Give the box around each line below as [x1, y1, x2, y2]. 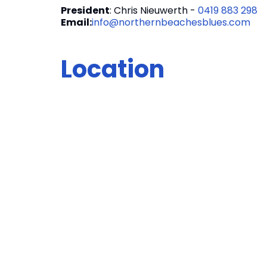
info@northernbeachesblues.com [92, 15, 250, 29]
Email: [61, 15, 92, 29]
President [61, 4, 110, 17]
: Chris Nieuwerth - [110, 4, 198, 17]
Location [61, 52, 164, 86]
